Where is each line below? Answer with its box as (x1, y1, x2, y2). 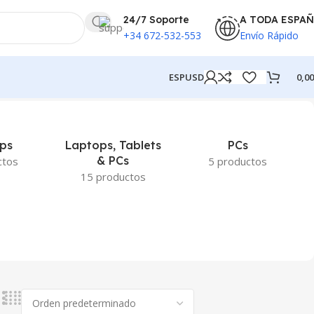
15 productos (80, 170, 146, 184)
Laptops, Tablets (64, 138, 161, 152)
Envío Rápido (240, 28, 299, 42)
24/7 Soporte (123, 13, 189, 26)
